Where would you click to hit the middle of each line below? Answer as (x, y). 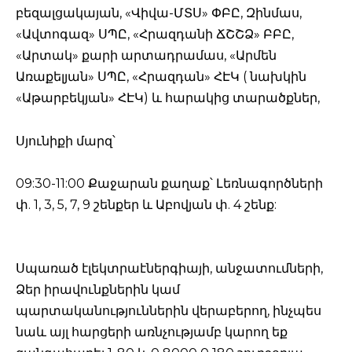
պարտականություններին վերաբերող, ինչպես (169, 310)
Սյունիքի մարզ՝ (66, 141)
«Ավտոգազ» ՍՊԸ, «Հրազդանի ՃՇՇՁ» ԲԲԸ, (155, 35)
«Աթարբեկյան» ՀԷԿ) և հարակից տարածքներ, (168, 98)
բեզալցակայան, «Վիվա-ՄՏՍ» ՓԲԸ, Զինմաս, (159, 13)
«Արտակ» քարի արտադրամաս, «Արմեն (146, 56)
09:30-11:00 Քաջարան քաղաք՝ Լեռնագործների (169, 183)
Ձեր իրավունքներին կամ (98, 289)
